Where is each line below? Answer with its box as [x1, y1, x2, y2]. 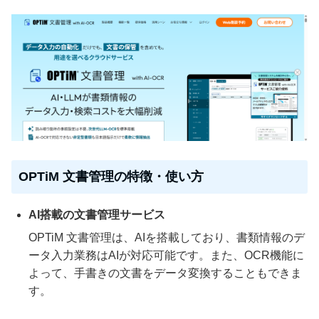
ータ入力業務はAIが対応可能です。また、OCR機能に [28, 249, 304, 262]
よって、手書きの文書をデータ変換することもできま [28, 267, 302, 280]
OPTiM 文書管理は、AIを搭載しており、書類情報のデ [28, 231, 305, 244]
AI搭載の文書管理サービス [28, 209, 165, 221]
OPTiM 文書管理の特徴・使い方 [19, 169, 204, 184]
